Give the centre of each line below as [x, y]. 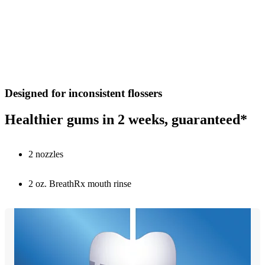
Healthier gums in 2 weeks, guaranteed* [126, 120]
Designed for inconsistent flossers [83, 93]
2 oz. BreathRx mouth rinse [80, 184]
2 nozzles [46, 154]
